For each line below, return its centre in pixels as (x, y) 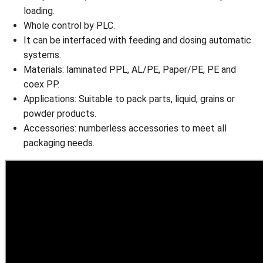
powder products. (60, 113)
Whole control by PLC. (69, 25)
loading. (39, 11)
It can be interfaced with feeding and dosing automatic (137, 40)
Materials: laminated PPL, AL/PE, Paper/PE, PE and (130, 69)
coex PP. (41, 84)
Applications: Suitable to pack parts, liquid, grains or (129, 99)
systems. (42, 55)
